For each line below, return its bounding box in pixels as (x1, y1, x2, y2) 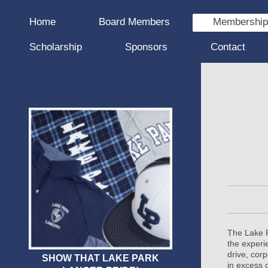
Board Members (99, 16, 170, 28)
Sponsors (125, 41, 168, 53)
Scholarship (29, 41, 83, 53)
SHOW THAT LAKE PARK (42, 253, 159, 264)
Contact (211, 41, 246, 53)
